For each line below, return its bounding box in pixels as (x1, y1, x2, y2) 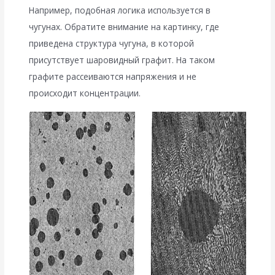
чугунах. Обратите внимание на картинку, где (29, 21, 220, 33)
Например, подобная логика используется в (29, 4, 211, 17)
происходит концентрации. (29, 87, 141, 99)
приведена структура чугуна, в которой (29, 37, 195, 50)
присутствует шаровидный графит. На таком (29, 54, 215, 66)
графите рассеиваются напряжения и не (29, 71, 197, 83)
